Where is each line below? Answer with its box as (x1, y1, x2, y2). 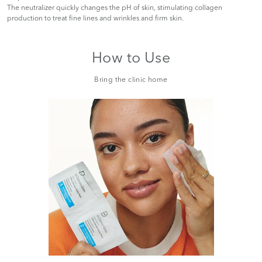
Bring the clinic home (94, 75, 168, 84)
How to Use (92, 49, 170, 67)
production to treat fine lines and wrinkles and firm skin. (7, 13, 184, 23)
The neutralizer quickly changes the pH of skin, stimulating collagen (7, 3, 222, 12)
